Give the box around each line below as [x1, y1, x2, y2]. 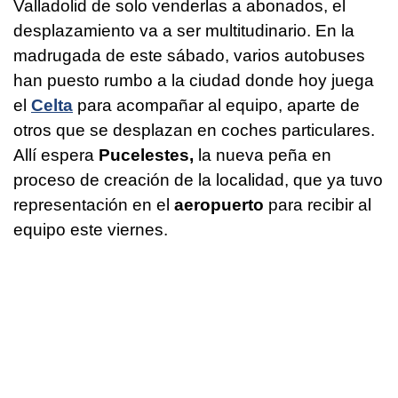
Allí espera [13, 145, 99, 164]
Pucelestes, [99, 145, 194, 164]
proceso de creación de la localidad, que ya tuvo [13, 170, 383, 189]
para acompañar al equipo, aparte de [73, 95, 360, 115]
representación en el [13, 195, 170, 214]
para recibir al [264, 195, 371, 214]
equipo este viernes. [13, 219, 168, 239]
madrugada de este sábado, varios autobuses [13, 45, 365, 65]
